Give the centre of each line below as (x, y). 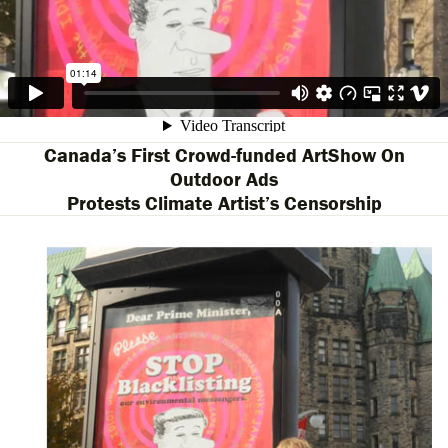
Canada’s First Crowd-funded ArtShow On (224, 154)
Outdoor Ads (224, 178)
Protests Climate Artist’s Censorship (224, 202)
